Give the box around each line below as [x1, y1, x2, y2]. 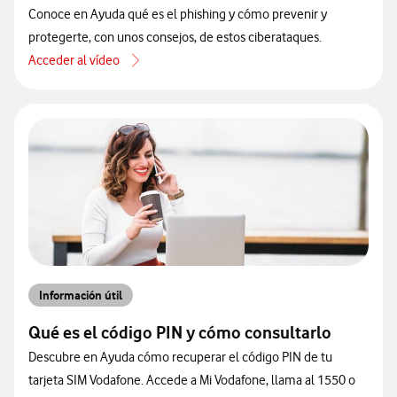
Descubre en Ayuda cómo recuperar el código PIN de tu [28, 349, 332, 365]
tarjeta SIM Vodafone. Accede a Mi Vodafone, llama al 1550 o [28, 372, 355, 388]
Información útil [39, 288, 122, 302]
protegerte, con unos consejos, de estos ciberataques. [28, 29, 322, 45]
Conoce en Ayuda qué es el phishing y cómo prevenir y [28, 6, 327, 22]
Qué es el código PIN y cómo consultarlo [28, 323, 331, 343]
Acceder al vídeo [28, 52, 120, 68]
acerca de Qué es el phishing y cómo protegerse [27, 62, 291, 79]
